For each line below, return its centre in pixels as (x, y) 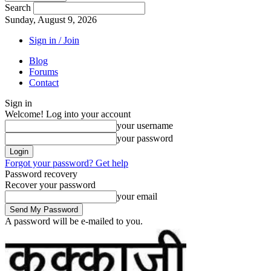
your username (145, 126)
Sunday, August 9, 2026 (51, 20)
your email (137, 196)
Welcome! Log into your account (68, 114)
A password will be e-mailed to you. (74, 221)
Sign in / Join (54, 40)
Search (18, 8)
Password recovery (41, 174)
